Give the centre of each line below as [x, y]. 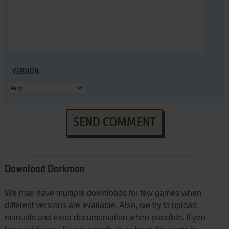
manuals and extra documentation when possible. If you [105, 218]
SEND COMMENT [114, 123]
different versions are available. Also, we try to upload [100, 205]
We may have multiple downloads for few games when [103, 193]
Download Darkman [44, 170]
